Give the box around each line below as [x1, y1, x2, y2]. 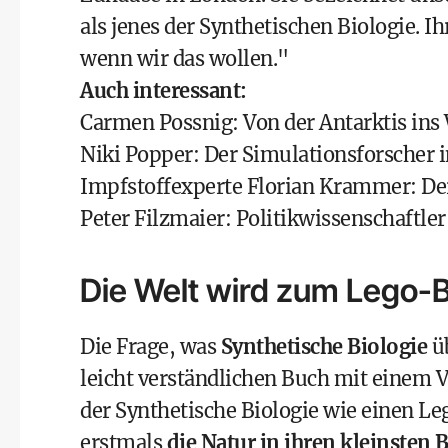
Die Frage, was [80, 334, 221, 359]
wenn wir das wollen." [80, 46, 289, 71]
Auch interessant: [80, 78, 247, 103]
